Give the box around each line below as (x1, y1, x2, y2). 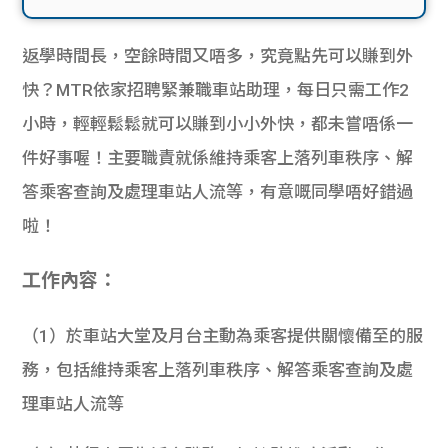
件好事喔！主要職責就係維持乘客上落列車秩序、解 (22, 147, 414, 168)
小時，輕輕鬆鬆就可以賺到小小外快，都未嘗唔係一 (22, 113, 414, 134)
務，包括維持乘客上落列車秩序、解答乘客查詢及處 (22, 359, 414, 380)
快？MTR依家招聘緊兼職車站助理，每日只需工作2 (22, 79, 410, 100)
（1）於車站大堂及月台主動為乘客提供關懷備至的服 (22, 325, 424, 346)
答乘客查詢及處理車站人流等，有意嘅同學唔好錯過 (22, 181, 414, 202)
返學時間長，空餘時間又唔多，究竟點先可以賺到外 (22, 45, 414, 66)
